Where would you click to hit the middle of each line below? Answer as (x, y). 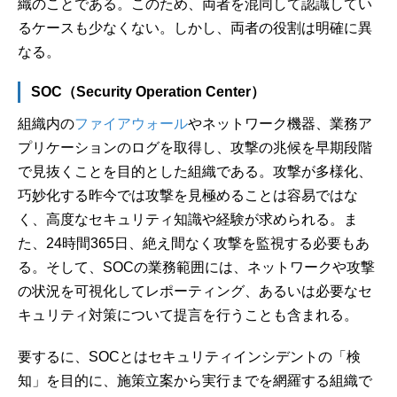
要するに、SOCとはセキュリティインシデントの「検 (189, 356)
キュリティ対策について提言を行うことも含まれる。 (188, 315)
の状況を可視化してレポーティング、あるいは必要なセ (195, 291)
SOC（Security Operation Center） (148, 91)
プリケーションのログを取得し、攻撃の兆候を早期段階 (195, 147)
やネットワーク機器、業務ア (280, 123)
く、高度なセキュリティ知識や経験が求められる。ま (188, 219)
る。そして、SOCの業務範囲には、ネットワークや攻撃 (196, 267)
